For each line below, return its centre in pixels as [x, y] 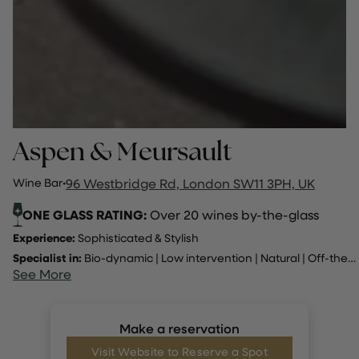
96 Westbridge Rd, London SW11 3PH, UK [190, 184]
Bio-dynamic [119, 258]
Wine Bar [38, 183]
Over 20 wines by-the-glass [232, 215]
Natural [280, 258]
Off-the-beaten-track [328, 258]
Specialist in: [48, 258]
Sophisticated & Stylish [137, 238]
